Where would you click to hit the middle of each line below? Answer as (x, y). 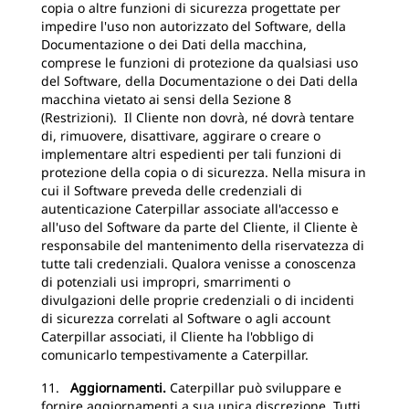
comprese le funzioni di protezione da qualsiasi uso (199, 63)
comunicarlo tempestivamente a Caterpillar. (175, 355)
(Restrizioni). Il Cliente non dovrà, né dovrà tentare (198, 117)
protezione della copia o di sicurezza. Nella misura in (204, 172)
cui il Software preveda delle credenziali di (172, 190)
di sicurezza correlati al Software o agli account (186, 318)
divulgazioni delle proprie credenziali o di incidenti (198, 300)
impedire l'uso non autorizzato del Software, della (194, 26)
